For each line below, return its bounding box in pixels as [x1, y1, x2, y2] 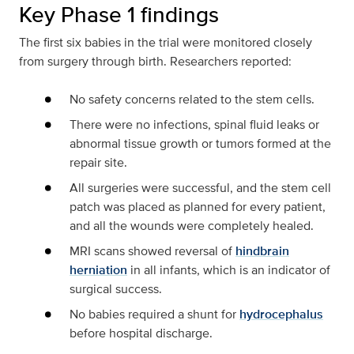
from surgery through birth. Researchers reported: [19, 52, 292, 71]
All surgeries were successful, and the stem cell [70, 179, 331, 198]
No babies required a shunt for [70, 305, 239, 324]
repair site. [70, 153, 127, 172]
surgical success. [70, 280, 162, 299]
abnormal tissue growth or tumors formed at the [70, 134, 331, 153]
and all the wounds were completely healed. [70, 217, 314, 235]
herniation [70, 261, 127, 280]
